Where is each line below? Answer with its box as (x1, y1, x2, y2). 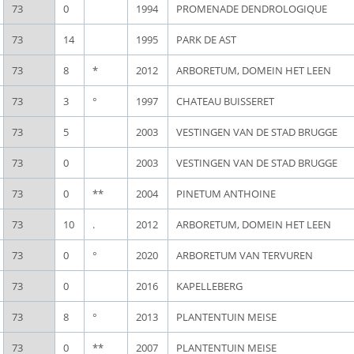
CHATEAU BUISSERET (176, 94, 274, 108)
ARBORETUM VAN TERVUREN (176, 248, 313, 262)
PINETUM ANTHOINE (176, 186, 276, 201)
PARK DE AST (176, 32, 236, 47)
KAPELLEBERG (176, 279, 243, 293)
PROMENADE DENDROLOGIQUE (176, 2, 327, 16)
